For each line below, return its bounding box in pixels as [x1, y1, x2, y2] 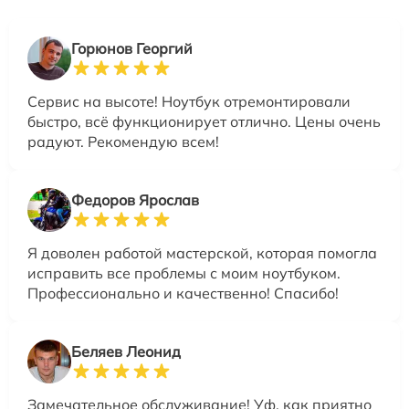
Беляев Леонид [71, 342, 181, 362]
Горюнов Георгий [71, 39, 193, 58]
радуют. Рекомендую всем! [27, 132, 219, 152]
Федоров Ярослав [71, 191, 199, 210]
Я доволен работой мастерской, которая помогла [27, 244, 377, 263]
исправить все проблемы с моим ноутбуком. [27, 264, 341, 283]
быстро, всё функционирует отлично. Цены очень [27, 112, 381, 131]
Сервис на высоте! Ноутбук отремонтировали [27, 92, 351, 111]
